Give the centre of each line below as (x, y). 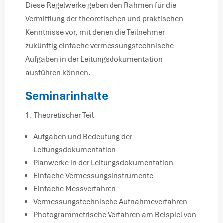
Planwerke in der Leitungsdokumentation (104, 163)
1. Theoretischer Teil (60, 116)
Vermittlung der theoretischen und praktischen (105, 19)
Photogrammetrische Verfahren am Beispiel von (115, 215)
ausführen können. (58, 73)
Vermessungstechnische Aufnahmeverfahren (111, 202)
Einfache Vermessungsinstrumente (94, 176)
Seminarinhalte (67, 96)
